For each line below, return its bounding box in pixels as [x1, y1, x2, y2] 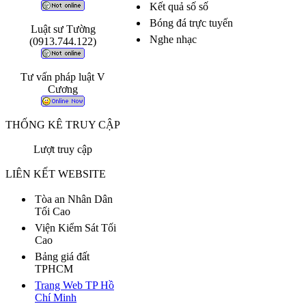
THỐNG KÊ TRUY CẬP [5, 119, 120, 130]
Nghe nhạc [150, 33, 197, 45]
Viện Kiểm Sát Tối [35, 222, 116, 234]
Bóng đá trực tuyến [150, 17, 233, 29]
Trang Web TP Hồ [35, 279, 114, 291]
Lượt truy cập [33, 143, 92, 155]
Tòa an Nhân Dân [35, 193, 113, 205]
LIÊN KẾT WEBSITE [5, 168, 106, 180]
